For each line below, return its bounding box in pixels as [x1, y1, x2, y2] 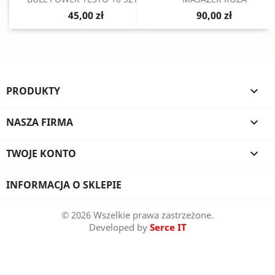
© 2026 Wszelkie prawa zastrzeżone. [61, 209, 214, 221]
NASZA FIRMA [6, 115, 73, 129]
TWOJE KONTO [6, 147, 76, 160]
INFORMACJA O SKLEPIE [6, 178, 122, 192]
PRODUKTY [6, 84, 60, 98]
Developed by [88, 221, 150, 233]
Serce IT [149, 221, 187, 233]
